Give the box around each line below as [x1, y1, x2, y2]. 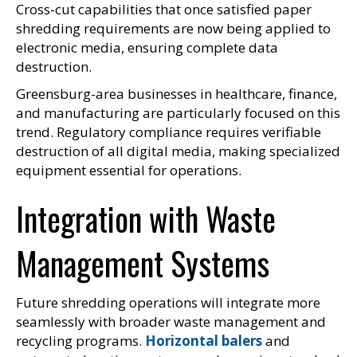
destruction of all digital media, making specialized [16, 141, 340, 160]
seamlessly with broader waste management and [16, 312, 326, 331]
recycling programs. [16, 331, 145, 350]
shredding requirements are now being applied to [16, 18, 331, 37]
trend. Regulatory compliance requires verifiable [16, 122, 321, 141]
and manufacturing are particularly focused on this [16, 103, 340, 122]
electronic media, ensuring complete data [16, 37, 278, 57]
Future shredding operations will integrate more [16, 292, 320, 312]
